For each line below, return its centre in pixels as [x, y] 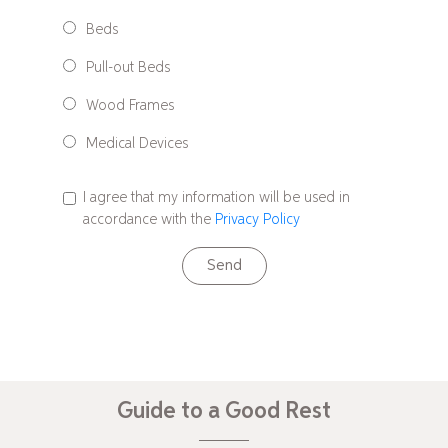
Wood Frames [130, 105]
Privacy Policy [257, 219]
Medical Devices [137, 143]
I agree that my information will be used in [216, 197]
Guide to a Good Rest [224, 410]
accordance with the [149, 219]
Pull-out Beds [128, 67]
